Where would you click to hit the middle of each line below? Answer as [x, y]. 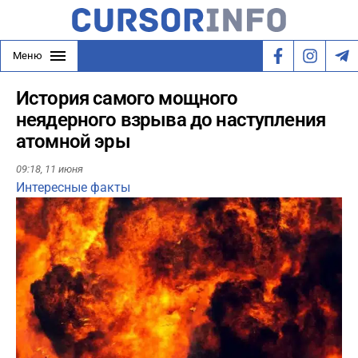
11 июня [64, 169]
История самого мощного [127, 98]
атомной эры [73, 141]
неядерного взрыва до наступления [171, 120]
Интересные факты [73, 188]
